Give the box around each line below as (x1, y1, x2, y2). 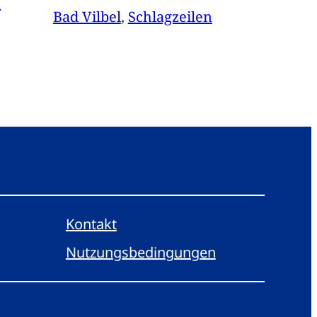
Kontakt (65, 214, 117, 234)
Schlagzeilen (127, 7, 212, 27)
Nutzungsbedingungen (65, 243, 216, 263)
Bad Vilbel (52, 7, 121, 27)
